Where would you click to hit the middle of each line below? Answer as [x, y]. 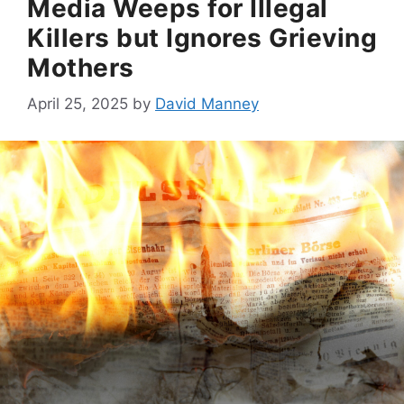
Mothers [81, 67]
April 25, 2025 [78, 104]
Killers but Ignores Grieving [202, 37]
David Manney [207, 104]
